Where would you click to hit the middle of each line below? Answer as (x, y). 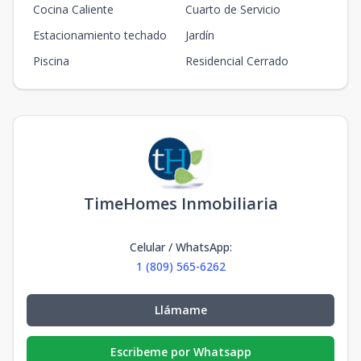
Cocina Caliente (73, 9)
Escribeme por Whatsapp (180, 352)
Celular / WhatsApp (179, 247)
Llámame (180, 310)
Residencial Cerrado (237, 61)
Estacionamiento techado (100, 35)
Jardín (200, 35)
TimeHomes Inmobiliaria (180, 203)
